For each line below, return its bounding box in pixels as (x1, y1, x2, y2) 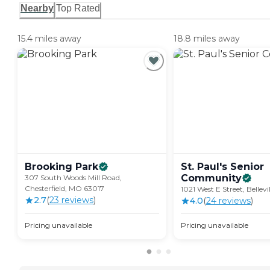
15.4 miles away (17, 33, 81, 45)
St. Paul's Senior (181, 161, 264, 173)
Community (181, 172, 242, 184)
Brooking (25, 161, 72, 173)
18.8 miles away (174, 33, 240, 45)
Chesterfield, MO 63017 (25, 184, 104, 193)
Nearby (20, 3, 54, 14)
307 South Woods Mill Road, (25, 173, 122, 183)
